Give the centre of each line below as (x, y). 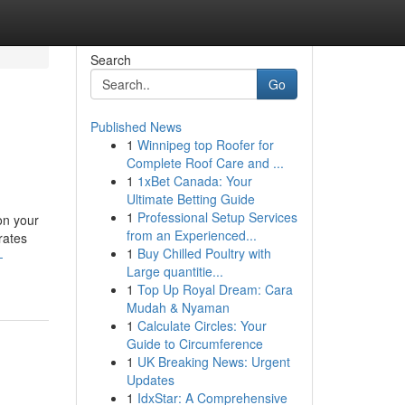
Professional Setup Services (217, 217)
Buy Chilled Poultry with (204, 253)
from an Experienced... (191, 235)
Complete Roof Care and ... (205, 163)
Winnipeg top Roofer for (205, 145)
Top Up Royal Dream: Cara (215, 289)
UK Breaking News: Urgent (213, 362)
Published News (136, 127)
